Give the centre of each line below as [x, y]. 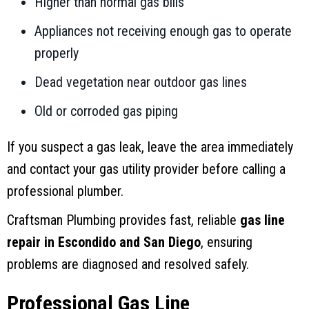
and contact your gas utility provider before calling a [146, 169]
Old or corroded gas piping [106, 111]
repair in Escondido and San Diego [104, 242]
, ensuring [227, 242]
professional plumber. [65, 191]
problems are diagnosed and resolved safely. [128, 264]
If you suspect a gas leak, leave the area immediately [150, 147]
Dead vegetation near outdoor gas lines [141, 82]
